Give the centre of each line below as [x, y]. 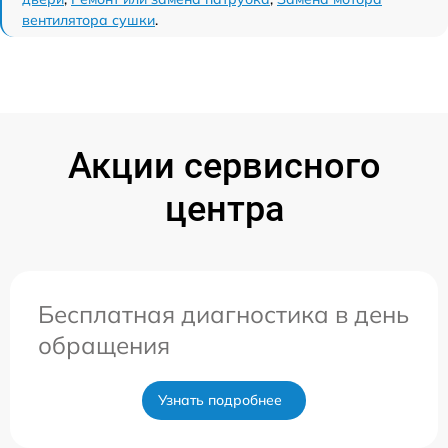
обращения [104, 344]
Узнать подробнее [220, 399]
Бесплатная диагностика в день [223, 313]
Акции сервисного [224, 165]
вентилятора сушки [88, 19]
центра [224, 208]
